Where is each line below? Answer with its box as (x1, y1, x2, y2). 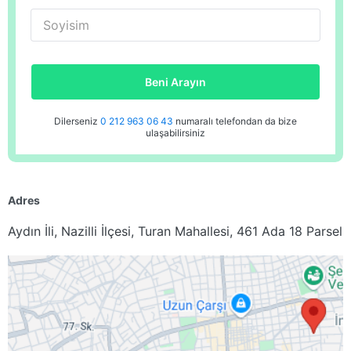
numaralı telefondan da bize (175, 115, 297, 127)
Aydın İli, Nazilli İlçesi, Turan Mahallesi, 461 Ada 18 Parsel (8, 223, 342, 239)
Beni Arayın (145, 75, 206, 89)
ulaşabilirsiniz (146, 127, 205, 139)
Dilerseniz (54, 115, 100, 127)
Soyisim (43, 17, 89, 33)
